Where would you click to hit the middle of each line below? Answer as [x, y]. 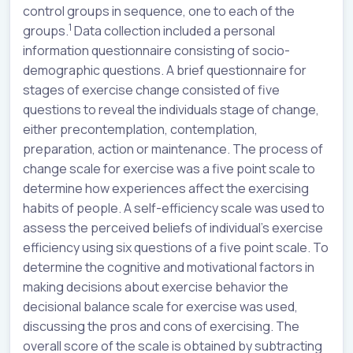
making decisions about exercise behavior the [156, 286]
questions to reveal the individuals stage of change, [171, 109]
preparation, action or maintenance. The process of [173, 149]
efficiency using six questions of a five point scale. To [176, 247]
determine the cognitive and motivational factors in [169, 267]
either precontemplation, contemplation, [140, 129]
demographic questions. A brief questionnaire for [165, 70]
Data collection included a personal [173, 30]
